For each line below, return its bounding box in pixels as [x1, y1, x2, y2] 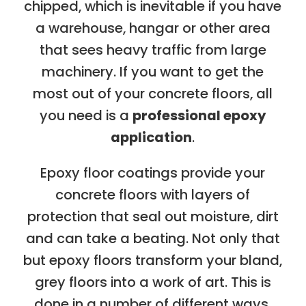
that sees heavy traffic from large [39, 40, 266, 59]
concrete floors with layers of [55, 184, 251, 204]
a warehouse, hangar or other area [35, 18, 270, 38]
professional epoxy [132, 105, 266, 125]
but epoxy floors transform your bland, [23, 250, 283, 270]
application [111, 127, 193, 147]
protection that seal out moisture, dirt [27, 206, 279, 226]
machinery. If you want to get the [42, 61, 264, 81]
